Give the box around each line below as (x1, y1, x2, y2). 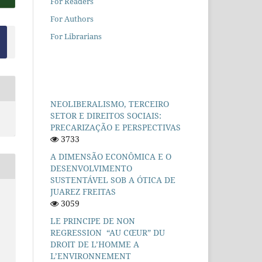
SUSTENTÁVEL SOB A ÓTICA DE (50, 174, 175, 185)
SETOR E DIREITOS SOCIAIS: (50, 109, 161, 121)
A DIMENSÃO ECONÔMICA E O (50, 150, 171, 162)
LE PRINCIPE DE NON (50, 215, 135, 226)
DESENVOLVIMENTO (50, 162, 132, 174)
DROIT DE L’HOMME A (50, 238, 139, 250)
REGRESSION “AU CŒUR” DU (50, 226, 165, 238)
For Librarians (50, 30, 102, 42)
